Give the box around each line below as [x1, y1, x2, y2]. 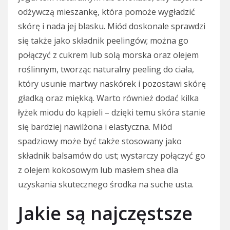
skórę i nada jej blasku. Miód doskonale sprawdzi [18, 20, 205, 32]
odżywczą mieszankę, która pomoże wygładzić [18, 6, 195, 17]
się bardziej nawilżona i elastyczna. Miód [18, 121, 172, 132]
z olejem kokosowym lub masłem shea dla [18, 164, 178, 176]
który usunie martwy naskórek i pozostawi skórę [18, 78, 206, 89]
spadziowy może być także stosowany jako [18, 135, 182, 147]
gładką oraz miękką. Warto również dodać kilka [18, 92, 199, 104]
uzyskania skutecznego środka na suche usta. [18, 178, 194, 190]
